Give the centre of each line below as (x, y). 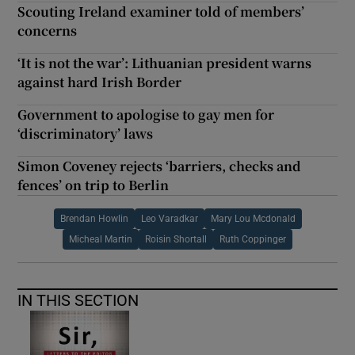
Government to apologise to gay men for (146, 114)
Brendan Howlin (94, 218)
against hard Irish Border (100, 82)
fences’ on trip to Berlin (94, 185)
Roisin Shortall (176, 239)
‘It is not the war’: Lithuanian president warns (165, 63)
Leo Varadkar (169, 218)
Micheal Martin (101, 239)
